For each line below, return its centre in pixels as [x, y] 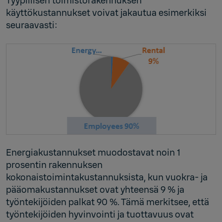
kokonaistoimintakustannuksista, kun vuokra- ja [107, 177]
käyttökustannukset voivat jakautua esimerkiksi [106, 13]
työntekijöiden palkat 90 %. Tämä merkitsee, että [108, 202]
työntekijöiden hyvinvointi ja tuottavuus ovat [100, 214]
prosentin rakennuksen [54, 165]
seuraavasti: [32, 25]
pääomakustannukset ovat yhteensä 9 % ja [95, 190]
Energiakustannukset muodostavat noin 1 [93, 152]
